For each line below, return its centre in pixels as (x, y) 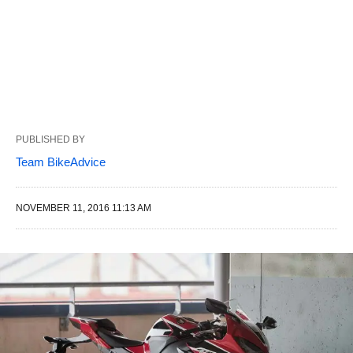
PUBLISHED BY (50, 139)
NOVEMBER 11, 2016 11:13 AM (84, 208)
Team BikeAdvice (61, 162)
